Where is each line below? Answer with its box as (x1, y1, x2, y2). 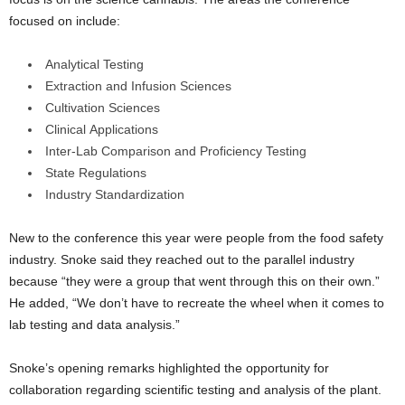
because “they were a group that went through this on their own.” (9, 274, 380, 289)
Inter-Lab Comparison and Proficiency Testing (45, 144, 306, 159)
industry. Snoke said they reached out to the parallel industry (9, 252, 354, 268)
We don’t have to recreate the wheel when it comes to (77, 296, 384, 311)
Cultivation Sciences (45, 100, 160, 116)
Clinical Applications (45, 122, 158, 137)
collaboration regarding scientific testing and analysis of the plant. (9, 382, 381, 398)
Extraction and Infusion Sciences (45, 79, 231, 94)
